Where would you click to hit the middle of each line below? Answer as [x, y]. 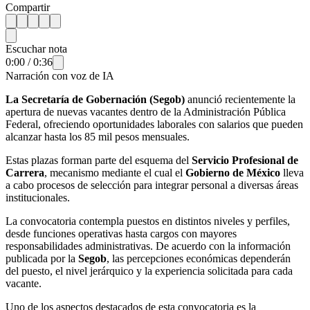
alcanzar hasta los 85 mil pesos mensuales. [98, 136]
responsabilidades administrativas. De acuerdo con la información [148, 246]
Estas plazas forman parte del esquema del [99, 160]
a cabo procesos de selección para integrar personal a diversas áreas [152, 185]
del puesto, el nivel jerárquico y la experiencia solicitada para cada [149, 271]
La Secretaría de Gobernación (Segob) [95, 99]
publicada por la [42, 258]
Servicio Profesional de [245, 160]
